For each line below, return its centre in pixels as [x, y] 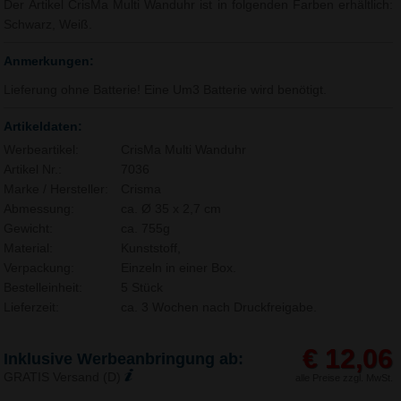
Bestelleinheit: [43, 288]
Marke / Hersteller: [56, 190]
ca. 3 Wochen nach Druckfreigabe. [218, 308]
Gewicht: [29, 229]
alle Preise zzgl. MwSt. [345, 378]
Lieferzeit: [32, 308]
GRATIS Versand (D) [64, 376]
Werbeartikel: [42, 150]
